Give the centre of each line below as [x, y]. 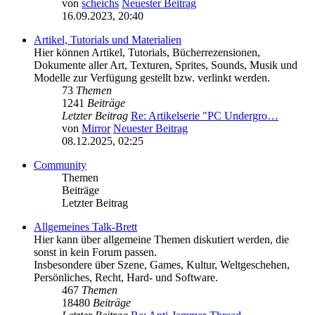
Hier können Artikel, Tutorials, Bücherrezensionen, [147, 53]
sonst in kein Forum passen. [95, 252]
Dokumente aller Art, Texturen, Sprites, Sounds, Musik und [166, 65]
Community [60, 165]
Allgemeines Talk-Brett [85, 227]
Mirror [96, 129]
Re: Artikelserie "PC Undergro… [205, 116]
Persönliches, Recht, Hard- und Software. [126, 278]
